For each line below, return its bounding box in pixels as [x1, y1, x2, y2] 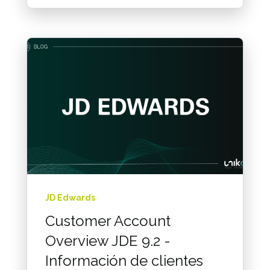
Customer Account [45, 212, 171, 230]
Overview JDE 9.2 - [45, 231, 171, 250]
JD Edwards [45, 192, 95, 202]
